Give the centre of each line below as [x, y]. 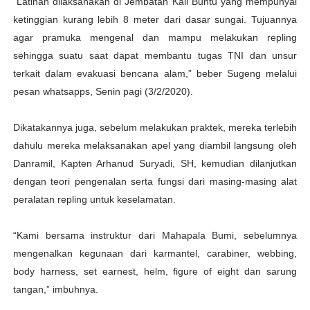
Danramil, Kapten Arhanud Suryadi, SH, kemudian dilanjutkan [155, 163]
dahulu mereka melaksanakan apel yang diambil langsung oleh [155, 145]
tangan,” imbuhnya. [55, 289]
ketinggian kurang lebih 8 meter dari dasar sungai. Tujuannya [155, 19]
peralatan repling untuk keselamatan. [94, 199]
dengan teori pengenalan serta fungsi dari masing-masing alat [155, 181]
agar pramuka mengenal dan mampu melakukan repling [155, 37]
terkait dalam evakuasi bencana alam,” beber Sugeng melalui [155, 73]
